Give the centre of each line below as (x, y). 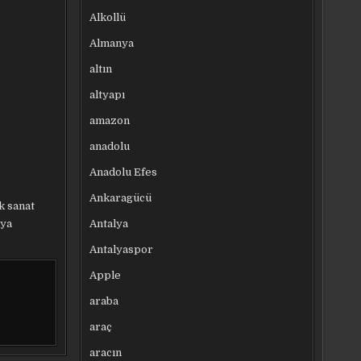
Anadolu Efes (124, 172)
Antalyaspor (122, 249)
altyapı (108, 94)
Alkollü (108, 17)
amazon (110, 120)
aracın (106, 352)
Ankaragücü (121, 197)
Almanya (112, 43)
